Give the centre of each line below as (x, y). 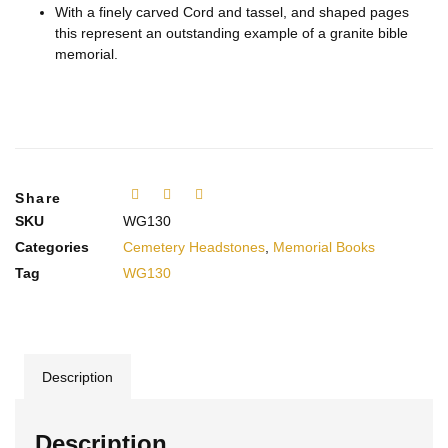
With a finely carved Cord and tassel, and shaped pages (232, 12)
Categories (52, 247)
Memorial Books (324, 247)
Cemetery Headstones (194, 247)
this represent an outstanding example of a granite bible (231, 33)
